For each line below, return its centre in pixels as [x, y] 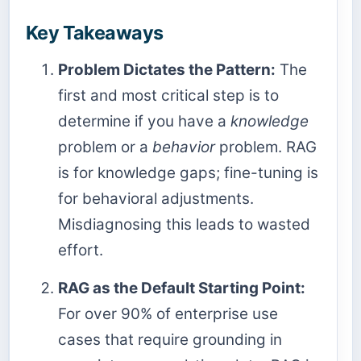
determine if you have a [144, 121]
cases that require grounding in [170, 339]
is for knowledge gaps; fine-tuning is [188, 172]
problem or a [105, 147]
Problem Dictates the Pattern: [167, 69]
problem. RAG [266, 147]
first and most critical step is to [168, 95]
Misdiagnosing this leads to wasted [184, 224]
